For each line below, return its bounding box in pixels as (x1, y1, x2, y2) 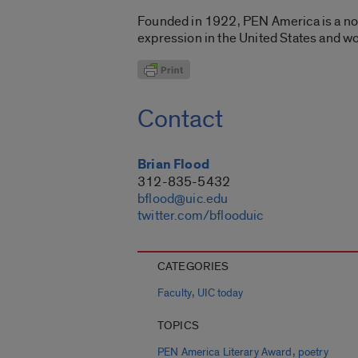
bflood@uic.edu (137, 190, 229, 208)
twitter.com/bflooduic (137, 207, 264, 225)
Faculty (157, 287, 192, 300)
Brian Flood (137, 156, 209, 174)
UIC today (197, 287, 244, 300)
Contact (137, 103, 223, 136)
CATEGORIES (157, 259, 229, 275)
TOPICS (157, 318, 199, 334)
